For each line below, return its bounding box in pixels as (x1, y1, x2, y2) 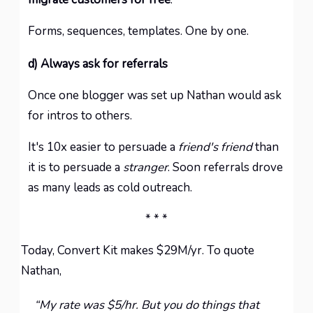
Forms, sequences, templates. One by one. (28, 23, 249, 39)
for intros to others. (28, 108, 132, 124)
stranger (123, 159, 168, 175)
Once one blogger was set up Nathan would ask (28, 87, 282, 103)
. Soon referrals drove (168, 159, 283, 175)
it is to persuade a (28, 159, 123, 175)
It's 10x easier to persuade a (28, 139, 178, 155)
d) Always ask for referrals (28, 56, 168, 72)
